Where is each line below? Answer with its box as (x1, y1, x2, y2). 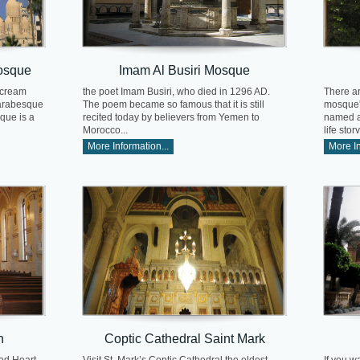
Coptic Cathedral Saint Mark (104, 330, 265, 346)
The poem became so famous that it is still (83, 99, 264, 111)
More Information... (88, 140, 169, 152)
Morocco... (83, 125, 128, 137)
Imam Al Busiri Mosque (119, 62, 250, 77)
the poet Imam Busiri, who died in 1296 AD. (83, 86, 270, 98)
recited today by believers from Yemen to (83, 112, 260, 124)
